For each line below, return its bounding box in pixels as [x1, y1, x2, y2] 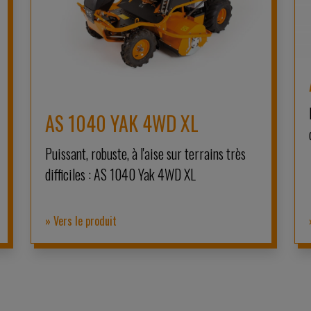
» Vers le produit [44, 212, 117, 230]
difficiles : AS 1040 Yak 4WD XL [44, 164, 196, 185]
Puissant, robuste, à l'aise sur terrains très [44, 143, 246, 165]
